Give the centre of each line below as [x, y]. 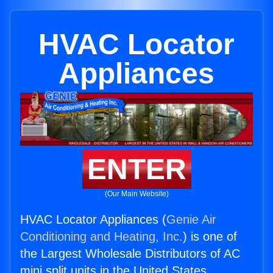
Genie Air [191, 220]
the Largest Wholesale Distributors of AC [130, 254]
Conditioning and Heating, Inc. [101, 237]
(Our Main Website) [136, 194]
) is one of [210, 237]
